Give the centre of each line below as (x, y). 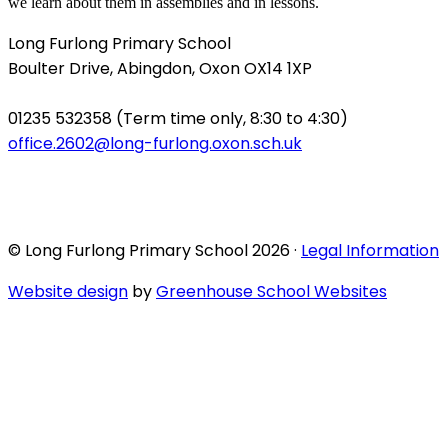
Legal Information (370, 250)
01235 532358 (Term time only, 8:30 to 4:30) (178, 118)
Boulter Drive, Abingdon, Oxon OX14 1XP (160, 68)
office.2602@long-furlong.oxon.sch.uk (155, 143)
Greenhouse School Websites (271, 291)
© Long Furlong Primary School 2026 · (154, 250)
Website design (68, 291)
